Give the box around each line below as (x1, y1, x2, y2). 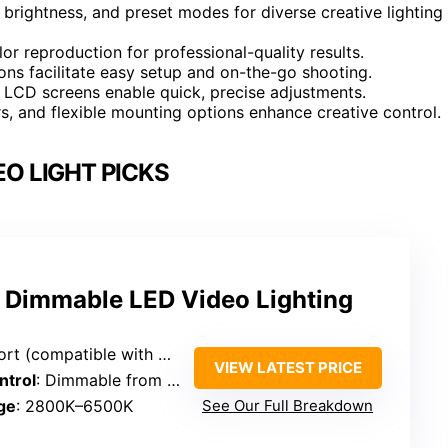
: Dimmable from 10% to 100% (36, 369, 167, 390)
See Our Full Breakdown (202, 395, 373, 415)
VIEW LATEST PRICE (213, 357, 362, 377)
